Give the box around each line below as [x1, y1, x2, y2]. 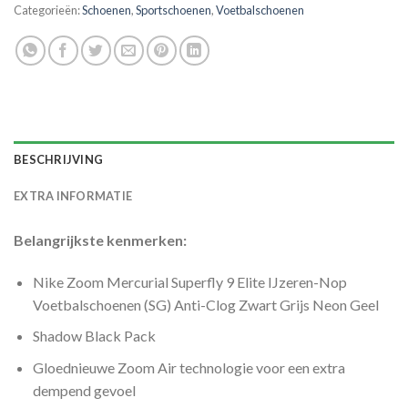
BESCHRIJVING [14, 151, 104, 167]
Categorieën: [14, 2, 82, 17]
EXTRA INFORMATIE [14, 188, 133, 203]
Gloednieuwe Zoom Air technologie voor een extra [32, 358, 345, 376]
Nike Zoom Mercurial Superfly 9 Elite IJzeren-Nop [32, 272, 347, 291]
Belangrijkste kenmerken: [14, 230, 187, 249]
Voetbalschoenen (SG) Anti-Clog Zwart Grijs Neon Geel [32, 295, 379, 313]
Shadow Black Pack [32, 327, 156, 345]
